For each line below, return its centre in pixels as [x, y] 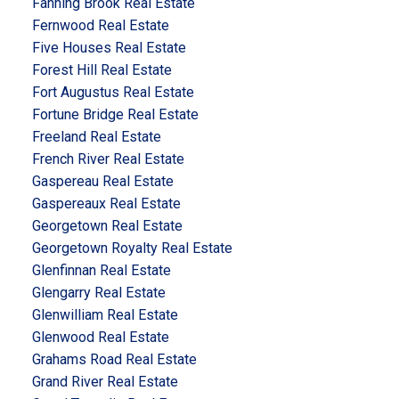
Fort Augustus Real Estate [113, 92]
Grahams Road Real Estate [114, 359]
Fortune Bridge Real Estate [115, 114]
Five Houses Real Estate [109, 47]
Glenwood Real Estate [100, 337]
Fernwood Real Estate [100, 25]
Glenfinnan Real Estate [101, 270]
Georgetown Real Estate [107, 225]
